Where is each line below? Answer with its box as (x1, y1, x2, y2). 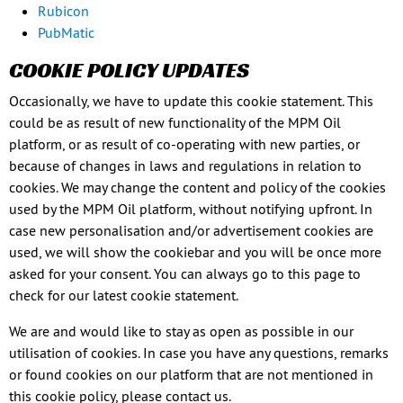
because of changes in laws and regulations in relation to (9, 157, 362, 175)
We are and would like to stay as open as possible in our (9, 322, 354, 340)
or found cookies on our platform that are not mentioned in (9, 365, 373, 383)
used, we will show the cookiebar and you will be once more (9, 243, 381, 261)
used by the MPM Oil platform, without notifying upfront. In (9, 200, 372, 218)
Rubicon (38, 2, 89, 20)
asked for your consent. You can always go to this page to (9, 264, 361, 282)
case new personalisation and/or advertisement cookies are (9, 221, 373, 239)
